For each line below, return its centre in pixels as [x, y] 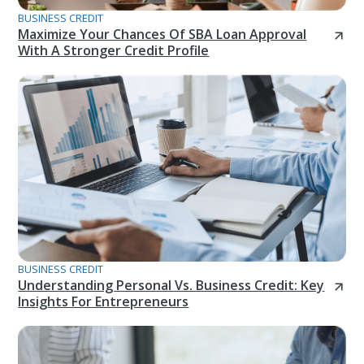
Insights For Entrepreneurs [104, 302]
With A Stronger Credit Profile [114, 50]
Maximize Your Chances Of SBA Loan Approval [162, 34]
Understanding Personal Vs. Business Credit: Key [171, 286]
